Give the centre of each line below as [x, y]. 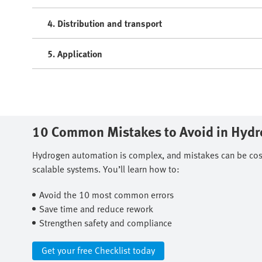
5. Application [75, 54]
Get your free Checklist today [98, 251]
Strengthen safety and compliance [106, 223]
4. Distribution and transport [105, 24]
